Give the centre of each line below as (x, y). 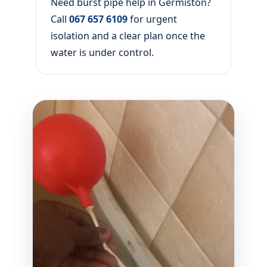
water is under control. (102, 52)
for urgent (152, 19)
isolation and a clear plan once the (128, 36)
